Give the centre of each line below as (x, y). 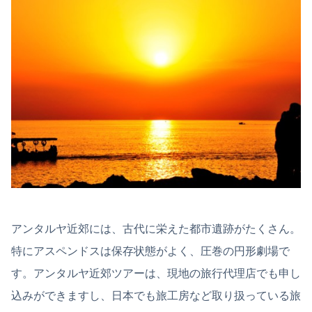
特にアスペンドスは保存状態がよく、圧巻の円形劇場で (150, 251)
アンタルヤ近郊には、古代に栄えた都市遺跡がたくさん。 (156, 228)
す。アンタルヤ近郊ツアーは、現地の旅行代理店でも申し (156, 273)
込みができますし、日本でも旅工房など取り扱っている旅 (156, 295)
